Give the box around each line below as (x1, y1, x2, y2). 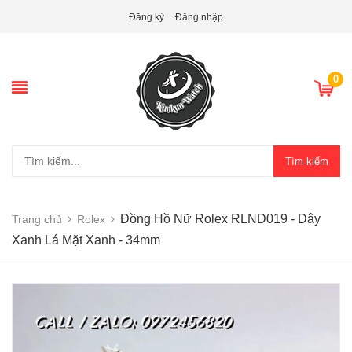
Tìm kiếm (285, 155, 328, 167)
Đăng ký (129, 12, 164, 23)
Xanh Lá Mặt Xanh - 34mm (12, 233, 160, 247)
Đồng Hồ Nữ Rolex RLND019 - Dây (120, 212, 321, 225)
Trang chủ (12, 213, 62, 225)
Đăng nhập (175, 12, 223, 23)
